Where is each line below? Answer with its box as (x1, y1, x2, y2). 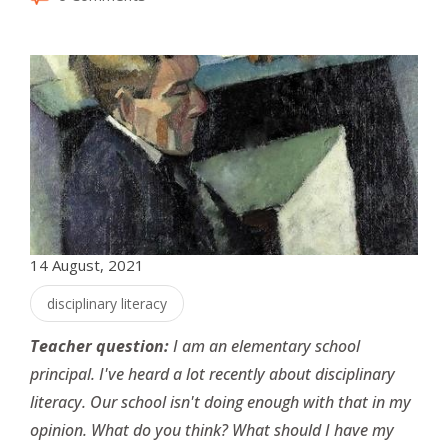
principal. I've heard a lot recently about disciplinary (30, 363, 395, 385)
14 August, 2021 (30, 255, 144, 275)
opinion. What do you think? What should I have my (30, 419, 394, 441)
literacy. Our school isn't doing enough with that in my (30, 391, 411, 413)
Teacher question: (30, 335, 169, 357)
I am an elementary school (169, 335, 360, 357)
